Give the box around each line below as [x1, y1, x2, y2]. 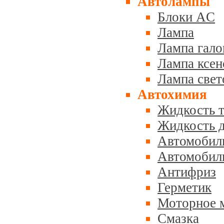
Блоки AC [157, 9, 215, 24]
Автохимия [137, 87, 207, 102]
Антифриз [157, 164, 216, 179]
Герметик [157, 180, 211, 195]
